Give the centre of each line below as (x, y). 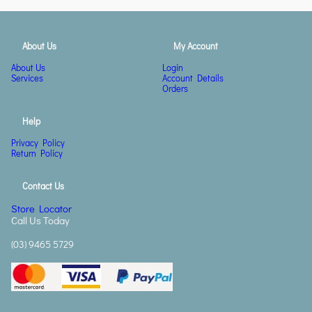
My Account (195, 46)
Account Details (193, 78)
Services (27, 78)
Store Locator (41, 208)
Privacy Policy (38, 142)
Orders (175, 88)
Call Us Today (40, 220)
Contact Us (43, 186)
